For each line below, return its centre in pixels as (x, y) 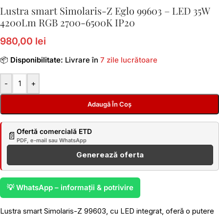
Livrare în (82, 60)
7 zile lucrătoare (129, 60)
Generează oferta (110, 155)
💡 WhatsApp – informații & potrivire (70, 187)
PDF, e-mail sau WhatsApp (52, 140)
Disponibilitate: (37, 60)
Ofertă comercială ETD (54, 131)
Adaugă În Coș (109, 104)
